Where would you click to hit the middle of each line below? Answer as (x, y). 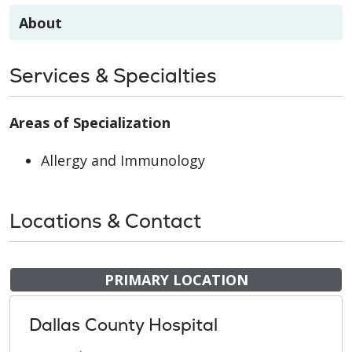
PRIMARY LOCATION (176, 279)
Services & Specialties (113, 75)
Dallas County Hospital (123, 324)
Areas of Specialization (90, 122)
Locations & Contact (105, 220)
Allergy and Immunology (123, 160)
